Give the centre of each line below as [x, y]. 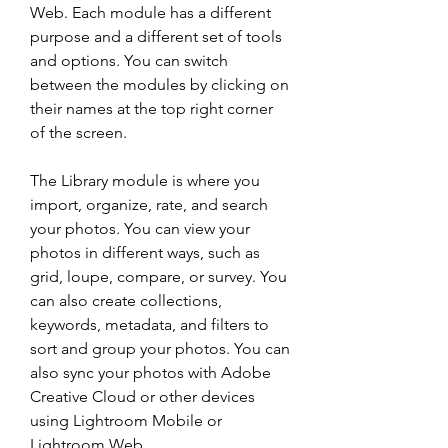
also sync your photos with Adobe [150, 372]
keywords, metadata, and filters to [149, 324]
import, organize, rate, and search [149, 204]
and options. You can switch [129, 60]
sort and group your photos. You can [160, 348]
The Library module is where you [145, 180]
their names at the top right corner [151, 108]
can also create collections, [126, 300]
